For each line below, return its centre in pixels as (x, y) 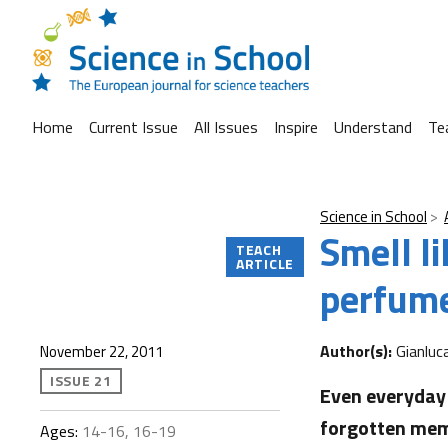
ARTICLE (265, 263)
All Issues (226, 127)
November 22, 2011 (101, 351)
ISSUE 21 (81, 380)
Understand (373, 127)
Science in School (373, 216)
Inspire (296, 127)
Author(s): (358, 351)
